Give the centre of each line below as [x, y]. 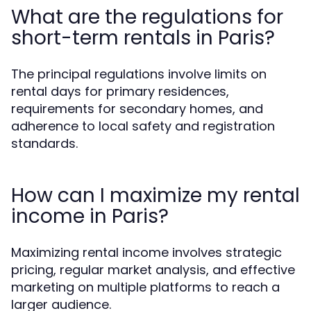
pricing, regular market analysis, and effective [153, 270]
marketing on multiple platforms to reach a [145, 287]
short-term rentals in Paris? [143, 38]
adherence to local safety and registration [143, 126]
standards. [44, 143]
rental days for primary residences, [120, 91]
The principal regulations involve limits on [139, 74]
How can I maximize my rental [155, 195]
